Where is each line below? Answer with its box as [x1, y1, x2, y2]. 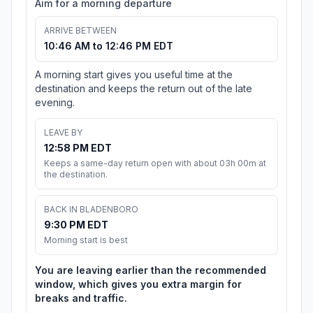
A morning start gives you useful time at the [35, 68, 233, 81]
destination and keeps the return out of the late [35, 82, 252, 95]
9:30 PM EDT [44, 219, 108, 231]
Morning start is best [44, 235, 128, 246]
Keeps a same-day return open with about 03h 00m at [44, 158, 266, 169]
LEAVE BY [44, 127, 82, 138]
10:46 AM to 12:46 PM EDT [44, 40, 173, 52]
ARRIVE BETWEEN [44, 25, 117, 36]
